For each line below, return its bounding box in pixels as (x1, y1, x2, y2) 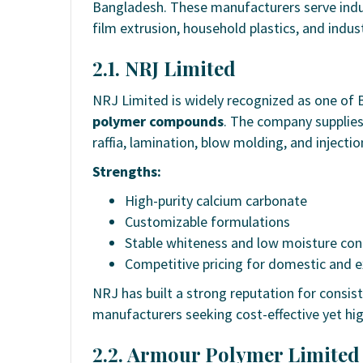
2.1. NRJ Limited (92, 54, 236, 81)
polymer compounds (92, 111, 224, 130)
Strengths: (92, 161, 161, 181)
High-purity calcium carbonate (125, 190, 307, 210)
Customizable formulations (125, 211, 290, 231)
